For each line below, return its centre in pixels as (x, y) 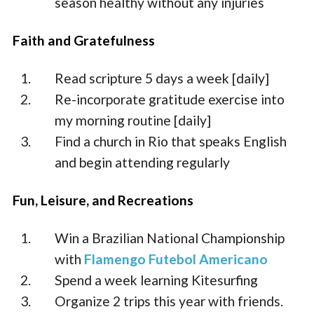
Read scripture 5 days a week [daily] (162, 78)
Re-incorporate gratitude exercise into (170, 99)
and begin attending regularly (143, 162)
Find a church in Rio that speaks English (171, 141)
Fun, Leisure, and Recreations (103, 200)
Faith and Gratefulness (84, 40)
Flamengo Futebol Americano (176, 259)
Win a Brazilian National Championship (170, 238)
